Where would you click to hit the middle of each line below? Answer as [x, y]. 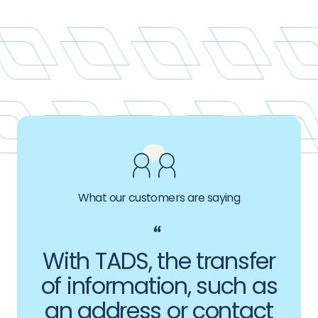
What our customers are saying [159, 197]
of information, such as [159, 285]
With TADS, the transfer [159, 261]
